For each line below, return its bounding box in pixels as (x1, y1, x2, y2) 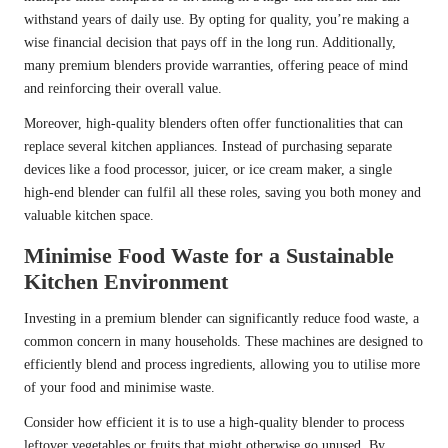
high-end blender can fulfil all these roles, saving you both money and (24, 185, 421, 201)
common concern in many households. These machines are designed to (24, 334, 423, 350)
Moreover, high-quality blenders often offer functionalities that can (24, 116, 403, 132)
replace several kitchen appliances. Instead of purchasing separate (24, 139, 392, 155)
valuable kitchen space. (24, 208, 154, 224)
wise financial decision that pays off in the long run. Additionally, (24, 35, 396, 51)
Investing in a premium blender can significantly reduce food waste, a (24, 311, 419, 327)
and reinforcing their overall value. (24, 81, 222, 97)
